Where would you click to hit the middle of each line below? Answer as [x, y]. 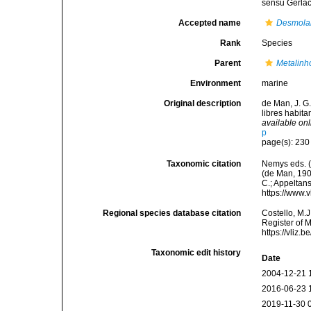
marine [275, 83]
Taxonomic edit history [196, 253]
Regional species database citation [172, 213]
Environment [216, 83]
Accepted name [210, 23]
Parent [228, 63]
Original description [203, 103]
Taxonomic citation [204, 164]
